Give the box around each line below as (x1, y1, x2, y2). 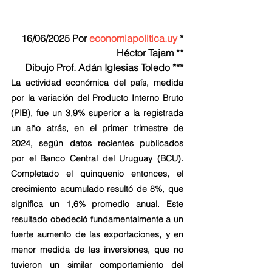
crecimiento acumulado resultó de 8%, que (11, 183, 183, 194)
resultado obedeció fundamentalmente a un (11, 213, 183, 225)
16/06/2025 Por (21, 32, 89, 44)
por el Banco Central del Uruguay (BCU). (11, 152, 183, 164)
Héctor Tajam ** (117, 46, 183, 59)
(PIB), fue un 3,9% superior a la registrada (11, 107, 183, 118)
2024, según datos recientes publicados (11, 137, 183, 149)
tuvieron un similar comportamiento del (11, 259, 183, 270)
